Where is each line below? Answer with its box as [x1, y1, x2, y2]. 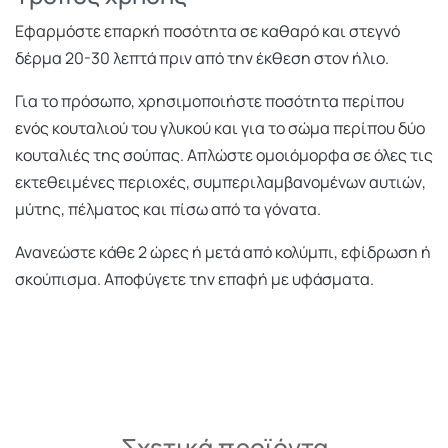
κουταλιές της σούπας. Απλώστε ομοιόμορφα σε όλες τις [15, 144, 433, 166]
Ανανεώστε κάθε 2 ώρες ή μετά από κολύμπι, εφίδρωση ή [15, 241, 431, 263]
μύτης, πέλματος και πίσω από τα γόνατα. [15, 198, 321, 220]
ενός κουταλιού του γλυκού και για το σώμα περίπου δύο [15, 117, 425, 139]
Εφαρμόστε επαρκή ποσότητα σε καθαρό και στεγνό [15, 20, 400, 42]
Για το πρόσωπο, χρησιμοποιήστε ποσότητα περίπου [15, 90, 404, 112]
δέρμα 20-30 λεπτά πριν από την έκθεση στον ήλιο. [15, 47, 389, 69]
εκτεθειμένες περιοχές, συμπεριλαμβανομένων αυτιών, [15, 171, 426, 193]
